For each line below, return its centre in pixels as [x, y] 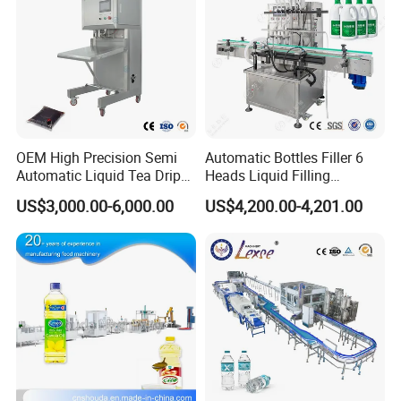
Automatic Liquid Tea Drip [99, 176]
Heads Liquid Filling [267, 176]
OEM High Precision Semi [97, 158]
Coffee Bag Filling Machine [102, 194]
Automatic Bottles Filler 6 [284, 158]
